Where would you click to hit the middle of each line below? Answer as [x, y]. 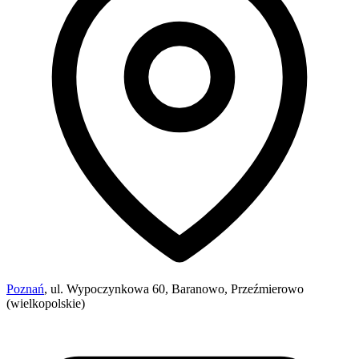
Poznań [25, 289]
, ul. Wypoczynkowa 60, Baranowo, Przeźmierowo [174, 289]
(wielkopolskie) [46, 303]
